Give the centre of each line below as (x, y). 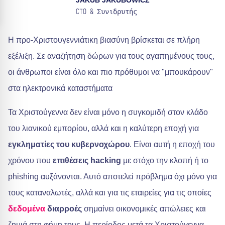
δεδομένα (27, 209)
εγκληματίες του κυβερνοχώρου (69, 144)
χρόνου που (29, 160)
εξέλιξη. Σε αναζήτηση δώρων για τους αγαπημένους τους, (111, 56)
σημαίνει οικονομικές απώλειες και (144, 209)
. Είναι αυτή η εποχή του (172, 144)
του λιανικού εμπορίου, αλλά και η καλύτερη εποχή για (103, 128)
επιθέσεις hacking (86, 160)
